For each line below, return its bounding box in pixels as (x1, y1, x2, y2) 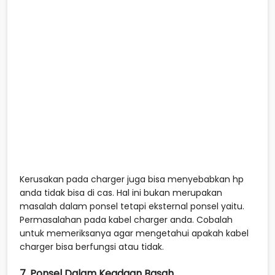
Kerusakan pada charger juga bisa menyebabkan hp (20, 172, 244, 185)
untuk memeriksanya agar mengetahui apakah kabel (20, 227, 249, 239)
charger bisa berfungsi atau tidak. (20, 240, 164, 253)
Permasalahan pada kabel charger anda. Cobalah (20, 213, 233, 226)
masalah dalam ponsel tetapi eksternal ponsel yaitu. (20, 199, 244, 212)
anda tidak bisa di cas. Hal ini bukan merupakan (20, 186, 222, 199)
